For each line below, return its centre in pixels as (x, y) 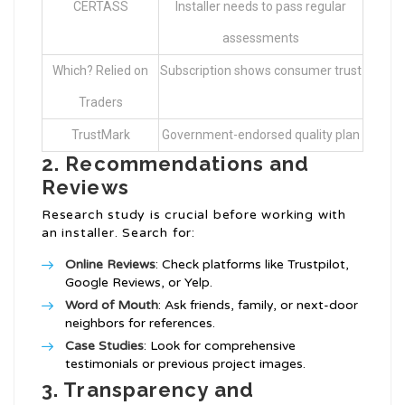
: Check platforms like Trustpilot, (252, 265)
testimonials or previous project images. (185, 364)
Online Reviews (110, 265)
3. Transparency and (148, 390)
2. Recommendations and (176, 164)
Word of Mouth (112, 306)
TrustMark (100, 135)
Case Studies (104, 346)
